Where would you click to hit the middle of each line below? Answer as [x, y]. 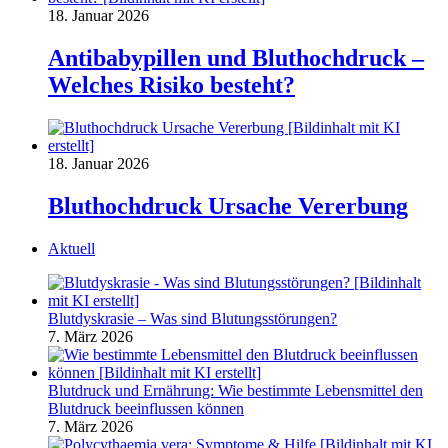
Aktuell [71, 248]
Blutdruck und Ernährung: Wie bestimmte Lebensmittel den [235, 390]
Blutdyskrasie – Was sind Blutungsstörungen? [192, 318]
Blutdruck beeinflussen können [146, 408]
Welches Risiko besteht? [171, 85]
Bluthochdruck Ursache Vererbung [228, 205]
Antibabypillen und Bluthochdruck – [236, 58]
